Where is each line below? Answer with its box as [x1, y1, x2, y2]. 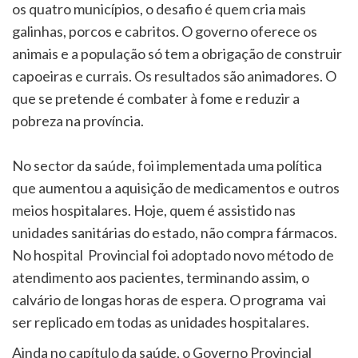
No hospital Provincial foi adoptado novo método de [12, 245, 334, 264]
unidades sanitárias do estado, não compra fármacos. [12, 223, 337, 241]
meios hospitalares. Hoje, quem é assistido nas [12, 201, 296, 219]
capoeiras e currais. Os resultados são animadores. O [12, 66, 336, 85]
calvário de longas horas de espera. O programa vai [12, 290, 326, 308]
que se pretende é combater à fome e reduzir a [12, 89, 300, 107]
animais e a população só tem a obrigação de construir [12, 44, 342, 62]
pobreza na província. [12, 111, 144, 129]
